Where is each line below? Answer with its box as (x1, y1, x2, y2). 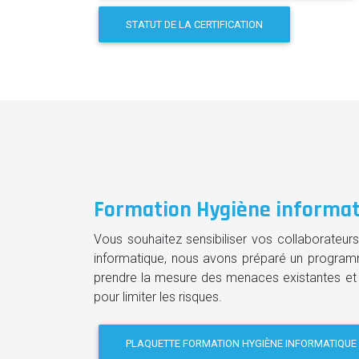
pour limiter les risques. (94, 289, 222, 305)
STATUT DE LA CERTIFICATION (126, 18, 264, 30)
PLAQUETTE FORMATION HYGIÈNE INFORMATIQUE (126, 337, 357, 349)
